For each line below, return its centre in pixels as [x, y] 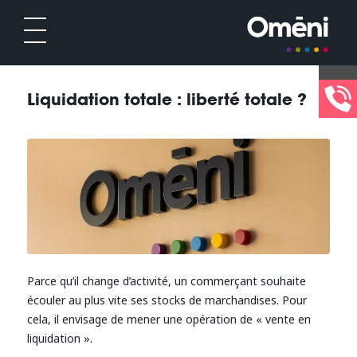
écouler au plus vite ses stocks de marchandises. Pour [167, 300]
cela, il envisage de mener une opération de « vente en [169, 319]
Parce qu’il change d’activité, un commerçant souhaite [166, 280]
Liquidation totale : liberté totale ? [167, 100]
